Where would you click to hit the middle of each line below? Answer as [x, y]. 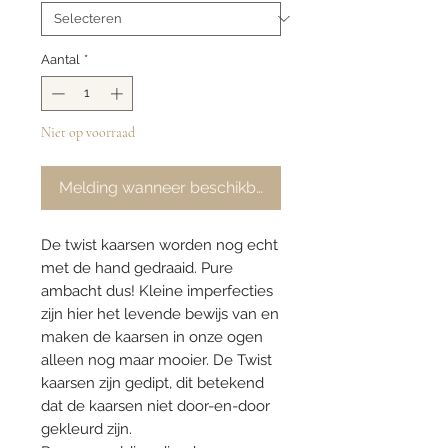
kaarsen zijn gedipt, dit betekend [152, 383]
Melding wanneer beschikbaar [169, 188]
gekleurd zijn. [86, 429]
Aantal [60, 59]
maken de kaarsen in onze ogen [152, 337]
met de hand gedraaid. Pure [137, 268]
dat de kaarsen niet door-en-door [155, 406]
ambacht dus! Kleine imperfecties [157, 291]
